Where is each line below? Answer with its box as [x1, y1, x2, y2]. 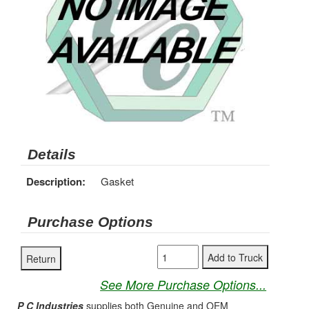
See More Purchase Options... [100, 276, 267, 293]
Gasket [101, 174, 134, 188]
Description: [26, 174, 86, 189]
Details [28, 146, 76, 162]
